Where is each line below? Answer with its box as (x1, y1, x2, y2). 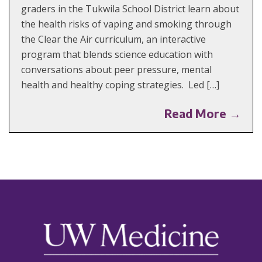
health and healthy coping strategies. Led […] (21, 78, 219, 92)
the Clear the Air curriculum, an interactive (21, 33, 206, 46)
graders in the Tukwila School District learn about (21, 2, 239, 16)
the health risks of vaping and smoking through (21, 18, 232, 31)
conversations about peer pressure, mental (21, 63, 212, 77)
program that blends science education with (21, 48, 213, 61)
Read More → (164, 106, 241, 121)
